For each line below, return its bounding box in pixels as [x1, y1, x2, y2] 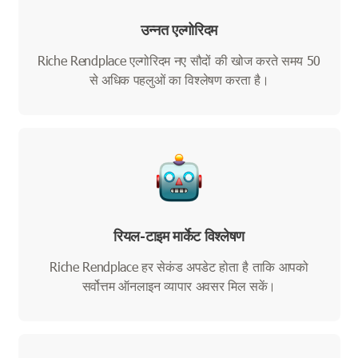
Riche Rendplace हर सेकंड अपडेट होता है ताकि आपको [50, 258, 308, 276]
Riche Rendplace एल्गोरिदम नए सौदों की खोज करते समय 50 [38, 52, 320, 70]
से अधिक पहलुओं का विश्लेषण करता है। [89, 71, 269, 89]
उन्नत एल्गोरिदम [140, 20, 218, 40]
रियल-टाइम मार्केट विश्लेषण [113, 226, 245, 246]
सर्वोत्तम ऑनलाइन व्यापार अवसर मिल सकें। [82, 277, 276, 295]
